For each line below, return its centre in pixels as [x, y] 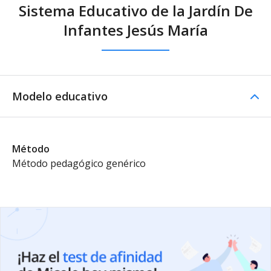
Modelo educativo [60, 96]
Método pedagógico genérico [79, 163]
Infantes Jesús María [135, 30]
